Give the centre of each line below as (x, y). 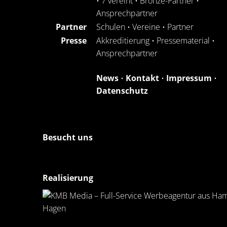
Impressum (189, 78)
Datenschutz (122, 91)
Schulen (111, 27)
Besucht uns (68, 138)
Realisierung (68, 178)
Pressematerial (183, 41)
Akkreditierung (123, 41)
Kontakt (142, 78)
